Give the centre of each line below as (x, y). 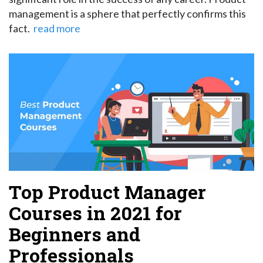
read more (57, 28)
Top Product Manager (107, 191)
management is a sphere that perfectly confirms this (127, 13)
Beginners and (75, 234)
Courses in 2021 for (95, 213)
